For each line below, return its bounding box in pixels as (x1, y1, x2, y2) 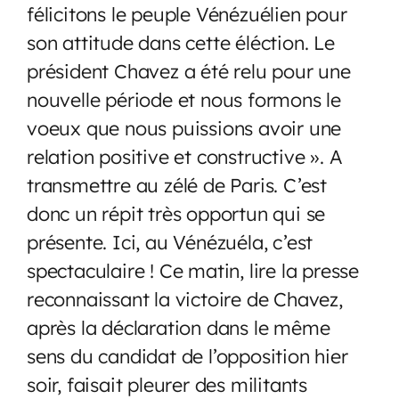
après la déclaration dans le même (27, 314, 330, 339)
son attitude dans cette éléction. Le (27, 29, 335, 54)
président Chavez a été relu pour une (27, 58, 351, 83)
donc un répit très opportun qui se (27, 200, 326, 225)
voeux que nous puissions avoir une (27, 115, 342, 140)
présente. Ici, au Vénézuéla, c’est (27, 229, 313, 254)
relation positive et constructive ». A (27, 143, 343, 168)
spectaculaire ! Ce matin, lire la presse (27, 257, 359, 282)
